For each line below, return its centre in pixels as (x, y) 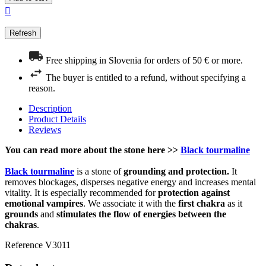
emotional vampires (44, 203)
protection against (194, 192)
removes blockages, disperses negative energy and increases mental (130, 182)
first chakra (202, 203)
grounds (21, 214)
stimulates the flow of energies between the (141, 214)
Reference (25, 245)
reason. (42, 88)
